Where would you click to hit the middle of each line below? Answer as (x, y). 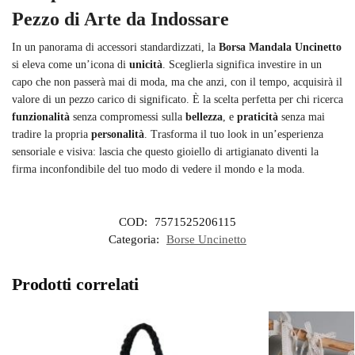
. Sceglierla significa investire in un (242, 65)
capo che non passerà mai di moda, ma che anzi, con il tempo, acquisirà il (177, 82)
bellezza (204, 117)
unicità (146, 65)
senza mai (302, 117)
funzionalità (41, 117)
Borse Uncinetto (206, 239)
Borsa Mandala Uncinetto (280, 48)
